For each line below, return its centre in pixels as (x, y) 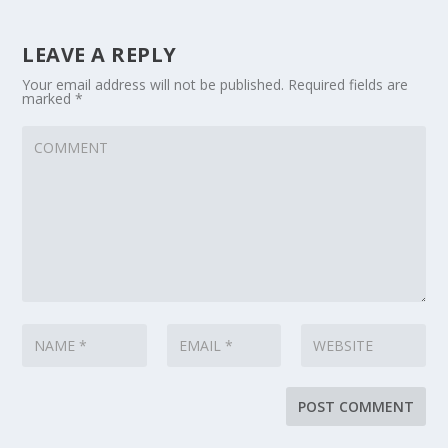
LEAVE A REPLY (99, 54)
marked (49, 98)
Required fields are (346, 84)
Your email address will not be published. (153, 84)
